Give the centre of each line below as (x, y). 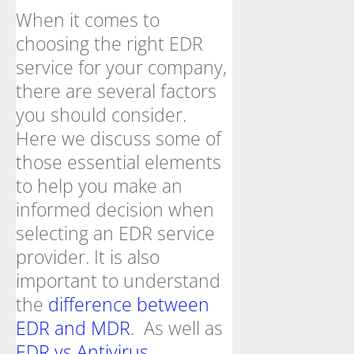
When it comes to (88, 20)
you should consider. (101, 115)
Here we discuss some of (119, 138)
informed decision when (115, 209)
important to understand (118, 281)
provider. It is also (88, 257)
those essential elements (119, 162)
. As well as (177, 328)
